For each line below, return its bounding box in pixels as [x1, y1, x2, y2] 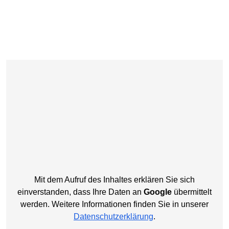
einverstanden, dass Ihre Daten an [17, 187, 144, 196]
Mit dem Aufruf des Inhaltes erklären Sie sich [34, 175, 195, 184]
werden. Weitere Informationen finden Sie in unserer [20, 199, 209, 209]
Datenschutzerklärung [74, 212, 153, 221]
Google [144, 187, 172, 196]
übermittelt [172, 187, 212, 196]
